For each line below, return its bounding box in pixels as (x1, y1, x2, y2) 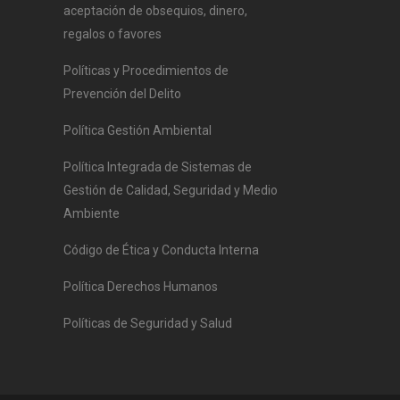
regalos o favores (63, 27, 162, 41)
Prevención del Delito (63, 87, 181, 101)
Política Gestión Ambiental (63, 123, 212, 137)
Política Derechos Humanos (63, 279, 218, 294)
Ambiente (63, 206, 120, 221)
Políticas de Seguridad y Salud (63, 316, 232, 330)
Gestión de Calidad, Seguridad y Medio (63, 183, 278, 197)
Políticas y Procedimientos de (63, 63, 229, 78)
